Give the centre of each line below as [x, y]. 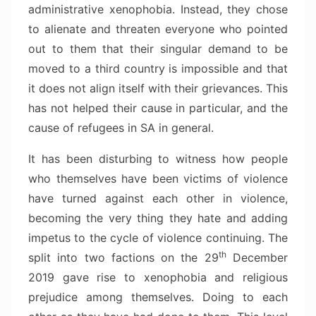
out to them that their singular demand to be [158, 49]
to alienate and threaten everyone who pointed [158, 29]
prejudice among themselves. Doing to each [158, 297]
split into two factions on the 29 [123, 258]
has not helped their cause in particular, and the [158, 108]
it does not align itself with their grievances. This [158, 89]
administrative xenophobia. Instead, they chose [158, 10]
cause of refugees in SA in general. [121, 128]
